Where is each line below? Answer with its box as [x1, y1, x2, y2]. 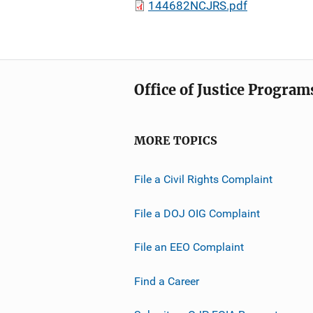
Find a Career [134, 274, 199, 288]
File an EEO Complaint [134, 240, 244, 254]
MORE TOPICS [134, 134, 217, 147]
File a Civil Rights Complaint [134, 172, 272, 186]
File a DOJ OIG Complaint [134, 206, 260, 220]
